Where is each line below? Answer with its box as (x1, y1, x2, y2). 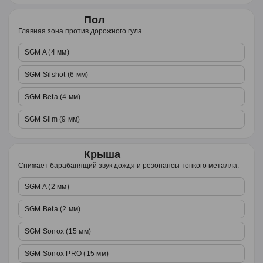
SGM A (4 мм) (25, 48, 69, 56)
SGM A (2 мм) (25, 183, 69, 191)
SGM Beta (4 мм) (25, 93, 81, 101)
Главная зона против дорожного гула (18, 27, 142, 35)
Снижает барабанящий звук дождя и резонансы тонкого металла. (18, 161, 239, 170)
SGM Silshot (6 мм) (25, 70, 89, 79)
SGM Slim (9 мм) (25, 115, 80, 123)
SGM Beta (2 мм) (25, 205, 81, 213)
